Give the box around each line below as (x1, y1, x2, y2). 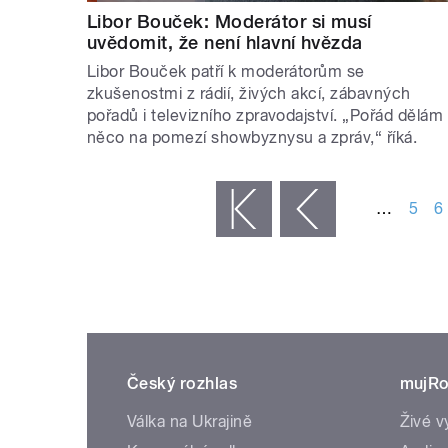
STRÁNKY (94, 156, 168, 175)
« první (167, 200, 217, 220)
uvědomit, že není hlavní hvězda (87, 32, 363, 54)
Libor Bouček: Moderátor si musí (87, 11, 372, 33)
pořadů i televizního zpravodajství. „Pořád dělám (87, 106, 444, 126)
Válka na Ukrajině (127, 412, 253, 432)
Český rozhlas (127, 374, 238, 394)
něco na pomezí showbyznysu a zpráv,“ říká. (87, 128, 418, 148)
